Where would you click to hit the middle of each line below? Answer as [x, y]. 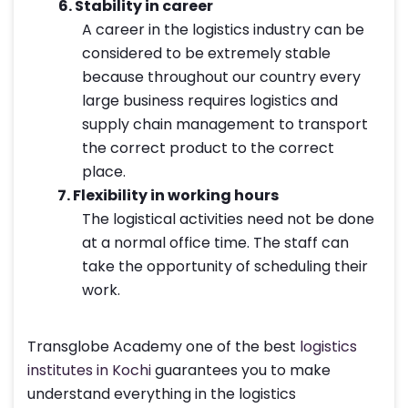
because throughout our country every [221, 77]
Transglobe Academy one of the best [163, 347]
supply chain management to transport [225, 125]
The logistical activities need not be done [228, 219]
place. [106, 172]
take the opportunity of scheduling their [225, 267]
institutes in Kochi [89, 371]
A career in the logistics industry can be [223, 30]
